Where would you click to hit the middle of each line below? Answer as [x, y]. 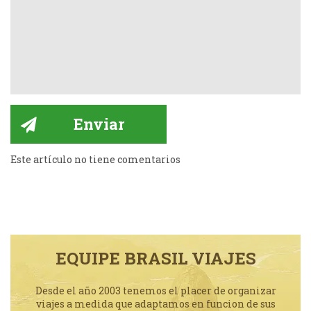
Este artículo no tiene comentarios [95, 160]
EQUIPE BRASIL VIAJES [155, 259]
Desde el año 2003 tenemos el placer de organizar [155, 291]
